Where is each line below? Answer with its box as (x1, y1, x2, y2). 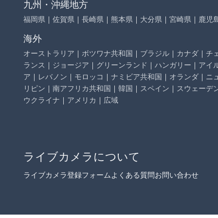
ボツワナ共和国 (82, 48, 133, 58)
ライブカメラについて (23, 148, 140, 163)
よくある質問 (111, 169, 155, 180)
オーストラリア (23, 48, 74, 58)
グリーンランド (96, 59, 147, 70)
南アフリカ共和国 (53, 83, 111, 93)
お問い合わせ (155, 169, 199, 180)
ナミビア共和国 (111, 71, 162, 81)
